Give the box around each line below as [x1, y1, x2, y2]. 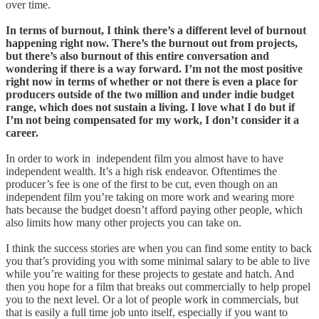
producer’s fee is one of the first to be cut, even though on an [6, 177, 278, 190]
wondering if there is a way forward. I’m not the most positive [6, 62, 303, 75]
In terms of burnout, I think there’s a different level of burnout [6, 23, 306, 36]
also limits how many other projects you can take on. [6, 216, 247, 229]
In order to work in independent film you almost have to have [6, 152, 283, 164]
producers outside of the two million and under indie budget [6, 88, 294, 100]
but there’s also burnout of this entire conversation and [6, 49, 269, 62]
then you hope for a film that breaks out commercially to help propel [6, 280, 310, 293]
